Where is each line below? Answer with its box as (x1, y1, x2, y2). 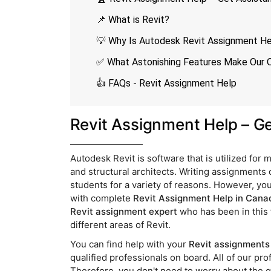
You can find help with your (70, 238, 189, 250)
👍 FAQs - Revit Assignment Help (96, 77, 237, 90)
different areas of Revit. (70, 219, 171, 231)
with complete (70, 192, 133, 204)
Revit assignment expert (70, 206, 177, 218)
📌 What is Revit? (96, 14, 169, 26)
